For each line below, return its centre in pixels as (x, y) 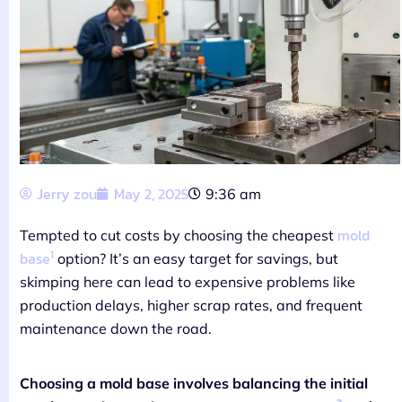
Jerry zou (67, 193)
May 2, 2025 (151, 193)
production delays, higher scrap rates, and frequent (191, 305)
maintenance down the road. (116, 328)
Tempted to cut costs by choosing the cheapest (179, 235)
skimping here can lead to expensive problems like (188, 281)
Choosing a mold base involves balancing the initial (194, 383)
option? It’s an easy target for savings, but (196, 258)
